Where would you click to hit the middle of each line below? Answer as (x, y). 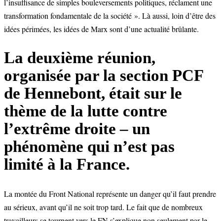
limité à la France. (67, 165)
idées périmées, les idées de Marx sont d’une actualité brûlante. (101, 29)
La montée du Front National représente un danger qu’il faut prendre (110, 193)
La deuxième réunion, (80, 58)
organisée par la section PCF (104, 76)
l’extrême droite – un (77, 129)
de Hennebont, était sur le (93, 93)
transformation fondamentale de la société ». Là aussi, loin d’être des (110, 15)
